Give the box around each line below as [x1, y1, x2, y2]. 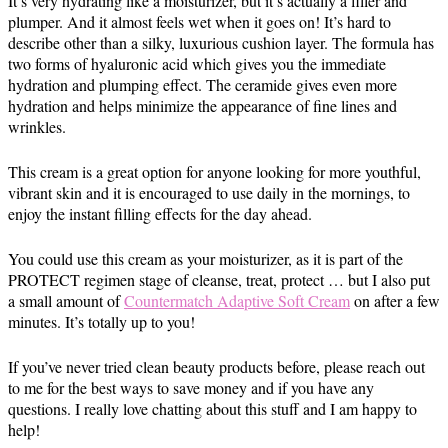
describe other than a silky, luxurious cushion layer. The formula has [8, 32, 434, 53]
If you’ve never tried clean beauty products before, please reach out [8, 356, 425, 377]
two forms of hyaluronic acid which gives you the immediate [8, 53, 386, 74]
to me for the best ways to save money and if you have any [8, 377, 374, 398]
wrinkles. [8, 116, 66, 137]
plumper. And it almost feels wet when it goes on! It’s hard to [8, 11, 391, 32]
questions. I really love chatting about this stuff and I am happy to [8, 398, 417, 419]
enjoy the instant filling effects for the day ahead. [8, 203, 312, 224]
